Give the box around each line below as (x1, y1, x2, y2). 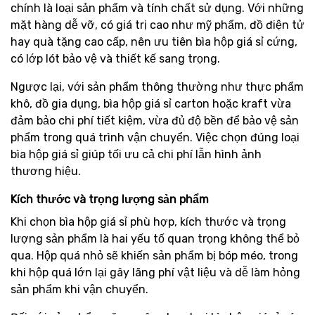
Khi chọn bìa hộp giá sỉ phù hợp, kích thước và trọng (11, 215, 286, 229)
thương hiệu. (11, 165, 81, 179)
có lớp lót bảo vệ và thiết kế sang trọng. (11, 52, 220, 66)
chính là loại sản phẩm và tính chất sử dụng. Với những (11, 1, 304, 15)
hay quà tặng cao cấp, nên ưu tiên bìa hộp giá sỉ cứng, (11, 35, 297, 49)
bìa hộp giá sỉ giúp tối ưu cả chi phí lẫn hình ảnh (11, 148, 262, 162)
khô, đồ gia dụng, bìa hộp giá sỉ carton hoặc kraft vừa (11, 97, 291, 111)
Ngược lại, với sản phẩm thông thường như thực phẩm (11, 80, 304, 94)
